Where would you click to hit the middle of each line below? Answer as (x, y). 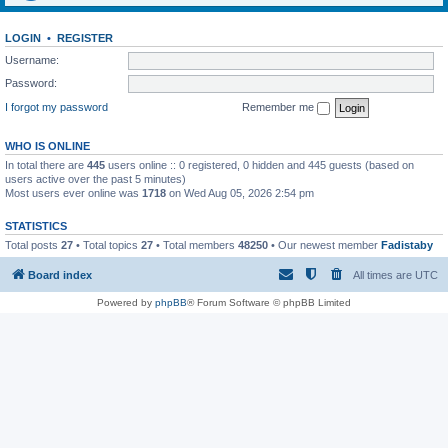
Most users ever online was (73, 192)
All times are (384, 275)
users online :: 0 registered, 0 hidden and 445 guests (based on (259, 164)
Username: (32, 59)
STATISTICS (36, 225)
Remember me (279, 106)
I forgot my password (56, 106)
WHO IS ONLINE (47, 145)
